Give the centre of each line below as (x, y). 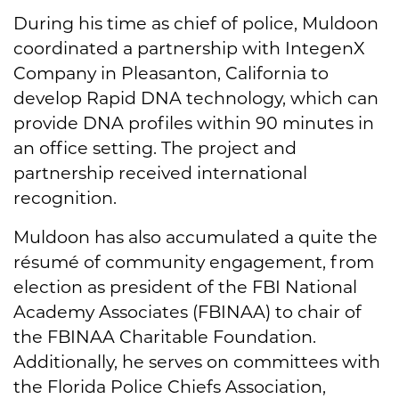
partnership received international (160, 173)
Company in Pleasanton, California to (171, 73)
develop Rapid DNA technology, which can (196, 98)
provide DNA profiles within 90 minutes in (194, 123)
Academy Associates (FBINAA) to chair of (187, 312)
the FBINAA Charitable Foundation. (165, 337)
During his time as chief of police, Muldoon (196, 24)
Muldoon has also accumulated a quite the (195, 237)
